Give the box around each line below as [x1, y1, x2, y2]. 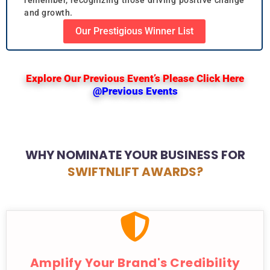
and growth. [24, 7, 73, 17]
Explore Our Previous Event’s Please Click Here [26, 73, 244, 85]
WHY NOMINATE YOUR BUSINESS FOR [25, 146, 245, 164]
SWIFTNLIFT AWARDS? [67, 163, 203, 181]
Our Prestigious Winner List [75, 25, 193, 37]
